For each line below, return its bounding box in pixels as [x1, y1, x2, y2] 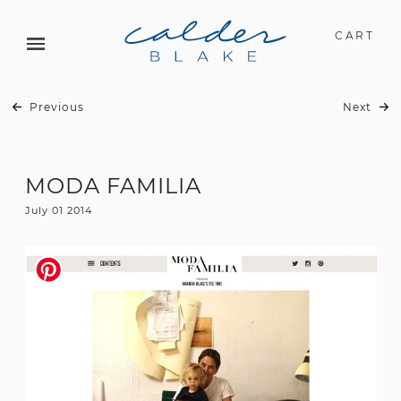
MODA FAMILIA [24, 173, 201, 199]
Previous [26, 100, 85, 114]
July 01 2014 [24, 204, 92, 217]
